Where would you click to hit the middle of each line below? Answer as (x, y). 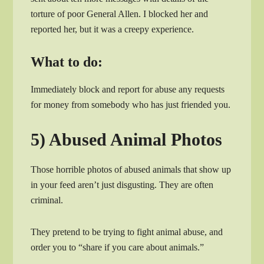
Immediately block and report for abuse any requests (128, 90)
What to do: (67, 62)
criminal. (47, 200)
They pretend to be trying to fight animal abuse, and (127, 232)
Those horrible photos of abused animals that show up (131, 170)
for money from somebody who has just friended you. (131, 105)
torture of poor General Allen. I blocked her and (120, 14)
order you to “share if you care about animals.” (118, 247)
